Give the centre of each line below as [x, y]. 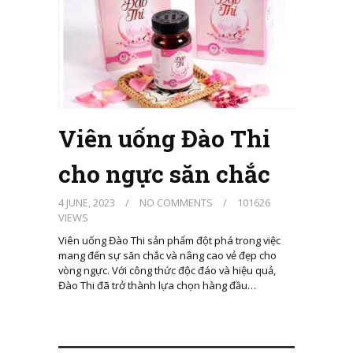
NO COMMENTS [176, 203]
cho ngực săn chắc [164, 174]
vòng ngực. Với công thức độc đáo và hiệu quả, [167, 270]
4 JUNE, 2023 [88, 203]
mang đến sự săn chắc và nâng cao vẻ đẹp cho [167, 255]
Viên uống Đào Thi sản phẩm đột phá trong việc [169, 240]
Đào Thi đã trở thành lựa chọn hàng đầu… [157, 285]
